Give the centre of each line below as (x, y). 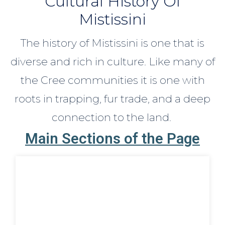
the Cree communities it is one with (113, 80)
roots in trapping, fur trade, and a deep (113, 98)
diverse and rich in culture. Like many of (113, 61)
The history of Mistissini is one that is (113, 43)
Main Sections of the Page (113, 138)
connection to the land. (113, 117)
